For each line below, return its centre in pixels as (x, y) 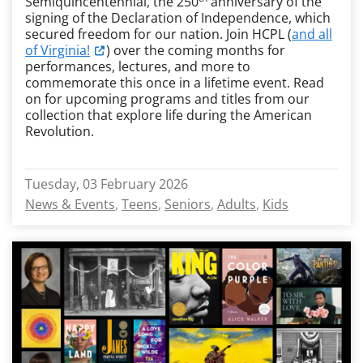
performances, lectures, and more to (138, 66)
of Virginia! (58, 50)
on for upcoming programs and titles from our (167, 99)
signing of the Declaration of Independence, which (178, 18)
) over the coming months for (196, 50)
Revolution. (60, 131)
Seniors (188, 204)
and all (312, 34)
